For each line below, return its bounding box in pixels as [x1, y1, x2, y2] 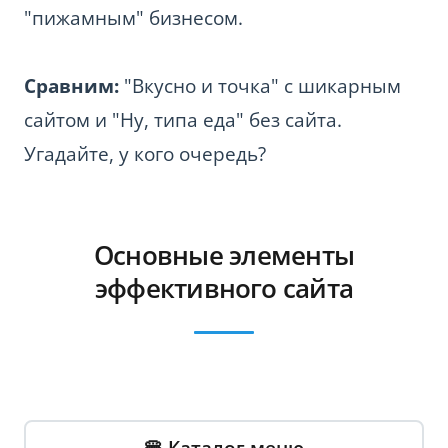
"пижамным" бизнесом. [24, 5, 243, 32]
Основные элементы [94, 238, 354, 273]
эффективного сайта [94, 271, 354, 306]
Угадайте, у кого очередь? [24, 141, 266, 168]
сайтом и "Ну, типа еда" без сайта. [24, 107, 342, 134]
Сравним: [24, 73, 119, 100]
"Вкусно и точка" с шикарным [119, 73, 401, 100]
